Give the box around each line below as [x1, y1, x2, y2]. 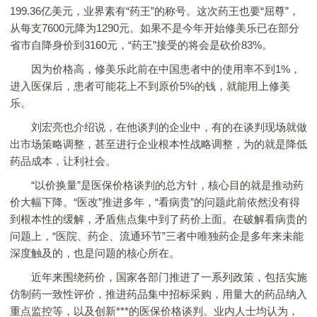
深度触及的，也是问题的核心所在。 [10, 247, 180, 259]
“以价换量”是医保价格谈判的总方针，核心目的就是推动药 [10, 179, 304, 191]
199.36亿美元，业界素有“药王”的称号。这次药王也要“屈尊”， [10, 5, 299, 17]
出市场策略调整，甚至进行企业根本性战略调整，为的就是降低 [10, 138, 307, 150]
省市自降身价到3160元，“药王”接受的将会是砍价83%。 [10, 39, 272, 51]
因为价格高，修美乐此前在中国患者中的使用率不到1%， [10, 63, 301, 75]
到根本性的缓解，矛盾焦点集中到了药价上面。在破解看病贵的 [10, 213, 307, 225]
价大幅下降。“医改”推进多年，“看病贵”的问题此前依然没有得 [10, 196, 300, 208]
